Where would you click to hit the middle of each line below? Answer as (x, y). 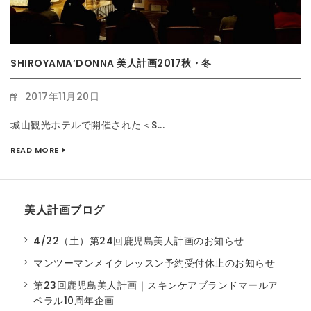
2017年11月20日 (62, 96)
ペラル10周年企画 (74, 300)
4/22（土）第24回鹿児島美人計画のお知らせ (139, 241)
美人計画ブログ (65, 210)
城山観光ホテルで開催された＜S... (87, 125)
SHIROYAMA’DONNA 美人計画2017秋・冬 (111, 63)
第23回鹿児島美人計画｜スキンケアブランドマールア (156, 285)
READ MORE (35, 150)
